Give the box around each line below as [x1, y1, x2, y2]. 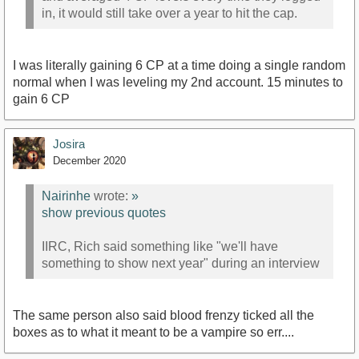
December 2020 [53, 154, 126, 167]
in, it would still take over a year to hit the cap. [42, 6, 297, 21]
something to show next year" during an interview [42, 256, 320, 271]
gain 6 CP [13, 91, 70, 106]
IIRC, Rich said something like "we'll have [42, 240, 278, 254]
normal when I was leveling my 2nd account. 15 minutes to [13, 75, 343, 89]
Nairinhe [42, 189, 91, 204]
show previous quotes [42, 206, 166, 220]
